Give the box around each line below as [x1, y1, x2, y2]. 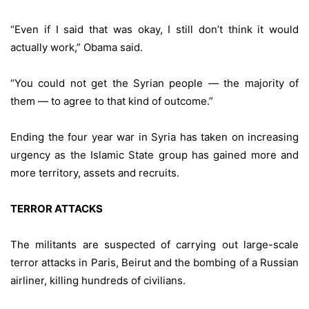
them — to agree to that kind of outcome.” [10, 94, 213, 108]
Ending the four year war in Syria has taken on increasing [10, 130, 299, 143]
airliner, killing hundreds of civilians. [10, 274, 186, 287]
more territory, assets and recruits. [10, 166, 179, 179]
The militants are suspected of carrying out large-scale [10, 238, 299, 251]
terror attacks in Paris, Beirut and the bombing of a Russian [10, 256, 299, 269]
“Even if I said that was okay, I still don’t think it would [10, 23, 299, 36]
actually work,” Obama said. [10, 41, 143, 54]
